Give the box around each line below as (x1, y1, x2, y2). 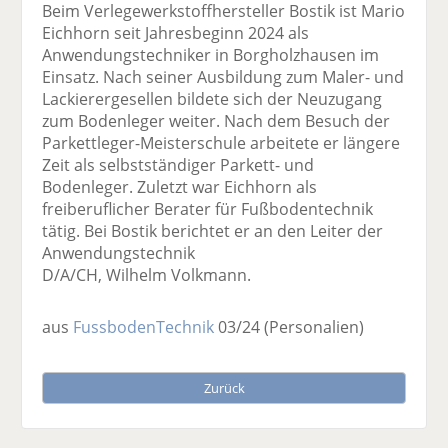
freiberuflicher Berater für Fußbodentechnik (42, 198, 374, 221)
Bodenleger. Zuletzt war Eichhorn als (42, 176, 318, 199)
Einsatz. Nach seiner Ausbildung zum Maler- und (42, 66, 405, 89)
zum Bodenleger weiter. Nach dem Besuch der (42, 110, 391, 133)
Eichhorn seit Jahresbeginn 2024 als (42, 22, 310, 45)
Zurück (203, 379, 245, 398)
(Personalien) (264, 316, 365, 339)
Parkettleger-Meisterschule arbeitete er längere (42, 132, 401, 155)
